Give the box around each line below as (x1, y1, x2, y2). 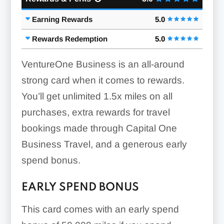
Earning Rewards (31, 14, 92, 23)
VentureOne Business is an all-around (21, 58, 184, 69)
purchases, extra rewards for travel (21, 106, 170, 117)
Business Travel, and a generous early (21, 138, 187, 149)
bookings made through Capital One (21, 122, 177, 133)
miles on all (121, 90, 172, 101)
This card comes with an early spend (21, 203, 179, 214)
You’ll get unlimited (21, 90, 103, 101)
